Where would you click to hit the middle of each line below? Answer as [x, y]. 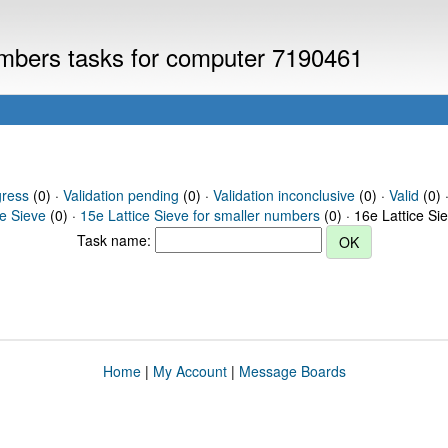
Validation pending [120, 195]
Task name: [115, 239]
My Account [189, 371]
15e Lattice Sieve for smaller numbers [200, 215]
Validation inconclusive [283, 195]
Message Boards [292, 371]
